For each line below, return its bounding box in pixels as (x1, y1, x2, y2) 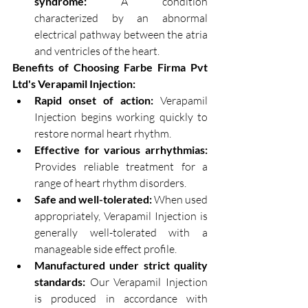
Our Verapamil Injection (85, 275, 208, 289)
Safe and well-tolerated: (34, 192, 152, 206)
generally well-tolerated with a (34, 225, 208, 240)
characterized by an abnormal (34, 11, 208, 25)
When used (152, 192, 208, 207)
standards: (34, 275, 85, 289)
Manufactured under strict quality (34, 258, 208, 272)
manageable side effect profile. (34, 242, 177, 256)
